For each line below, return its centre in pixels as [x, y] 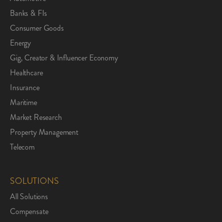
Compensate [29, 211]
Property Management [44, 132]
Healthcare [27, 72]
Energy [21, 43]
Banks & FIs [29, 13]
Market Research [36, 117]
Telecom [22, 147]
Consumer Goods [37, 28]
